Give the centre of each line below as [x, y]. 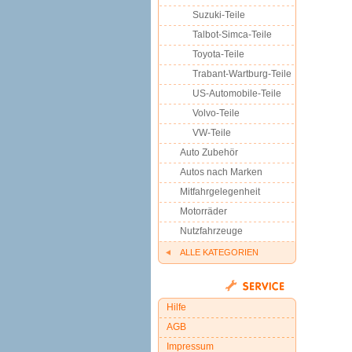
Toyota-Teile [218, 54]
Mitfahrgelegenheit [220, 192]
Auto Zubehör [209, 152]
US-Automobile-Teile [237, 93]
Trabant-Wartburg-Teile [242, 74]
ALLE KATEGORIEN [219, 252]
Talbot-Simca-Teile [232, 35]
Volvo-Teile [216, 113]
